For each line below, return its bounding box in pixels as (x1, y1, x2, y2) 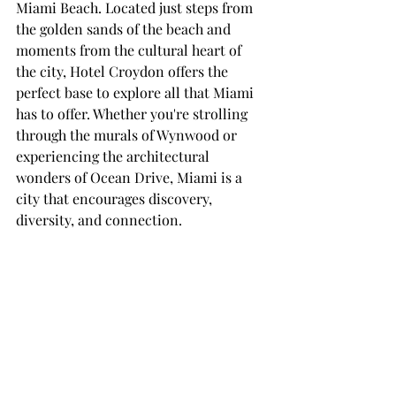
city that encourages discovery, (16, 189, 216, 209)
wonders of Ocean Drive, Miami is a (16, 168, 246, 187)
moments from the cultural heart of (16, 41, 245, 60)
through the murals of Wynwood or (16, 126, 240, 145)
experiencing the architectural (16, 147, 213, 166)
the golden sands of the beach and (16, 19, 234, 39)
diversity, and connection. (16, 210, 182, 230)
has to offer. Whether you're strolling (16, 104, 251, 124)
